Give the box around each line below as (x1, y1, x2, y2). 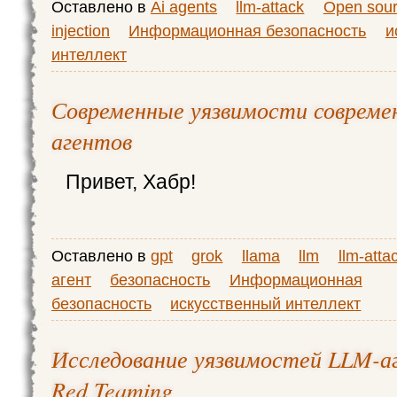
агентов (51, 125, 132, 156)
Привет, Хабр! (66, 170, 196, 193)
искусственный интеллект (170, 294, 362, 313)
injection (51, 21, 110, 40)
